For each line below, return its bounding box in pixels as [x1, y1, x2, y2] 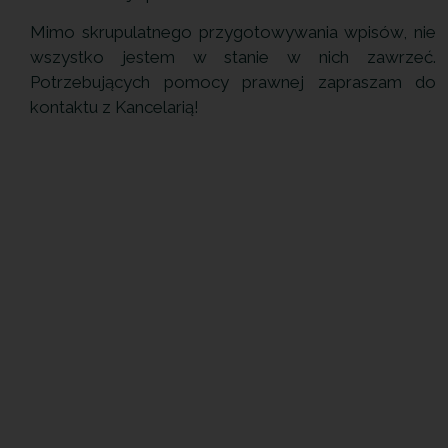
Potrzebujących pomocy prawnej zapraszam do [30, 72, 436, 93]
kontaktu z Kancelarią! [30, 97, 199, 118]
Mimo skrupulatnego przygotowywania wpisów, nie [30, 22, 436, 43]
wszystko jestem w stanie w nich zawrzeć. [30, 47, 436, 68]
